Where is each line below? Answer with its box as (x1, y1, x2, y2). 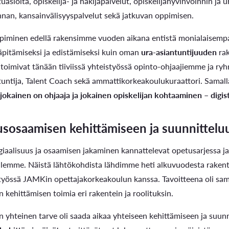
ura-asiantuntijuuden (141, 45, 217, 58)
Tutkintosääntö (35, 136, 88, 148)
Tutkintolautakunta (35, 158, 103, 170)
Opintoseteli (118, 16, 162, 28)
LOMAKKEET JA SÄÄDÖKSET (35, 86, 146, 98)
